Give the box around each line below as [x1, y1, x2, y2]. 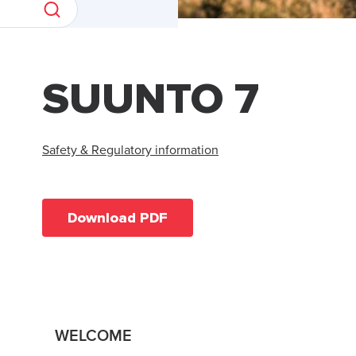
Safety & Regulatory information [42, 144, 219, 157]
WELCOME [55, 327, 132, 346]
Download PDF [68, 208, 168, 226]
